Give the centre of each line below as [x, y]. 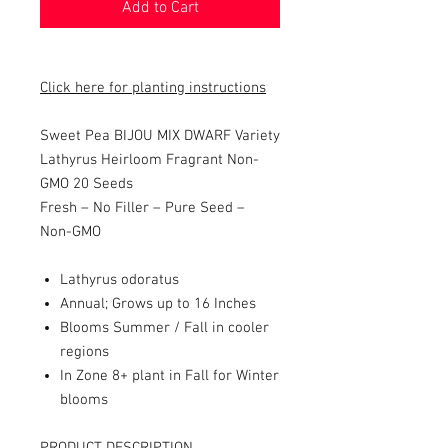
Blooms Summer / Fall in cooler [164, 328]
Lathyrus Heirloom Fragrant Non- [149, 160]
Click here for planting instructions [153, 88]
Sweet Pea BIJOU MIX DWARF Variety [160, 136]
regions [84, 352]
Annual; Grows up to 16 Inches [158, 304]
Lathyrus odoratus [119, 280]
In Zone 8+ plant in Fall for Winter [169, 376]
